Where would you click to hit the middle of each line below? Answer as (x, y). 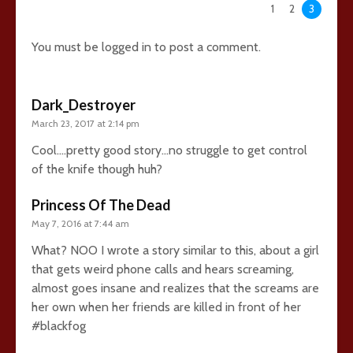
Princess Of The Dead (101, 204)
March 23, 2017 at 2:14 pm (85, 123)
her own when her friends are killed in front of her (166, 307)
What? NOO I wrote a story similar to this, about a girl (175, 250)
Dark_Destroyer (84, 104)
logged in (126, 46)
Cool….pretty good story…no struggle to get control (169, 150)
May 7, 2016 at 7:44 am (80, 223)
